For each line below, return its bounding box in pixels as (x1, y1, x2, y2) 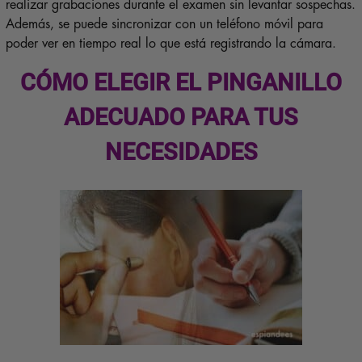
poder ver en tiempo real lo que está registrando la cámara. (5, 36, 336, 50)
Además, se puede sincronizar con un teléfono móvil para (5, 17, 323, 31)
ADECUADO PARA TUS (64, 103, 298, 131)
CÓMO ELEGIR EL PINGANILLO (20, 68, 342, 96)
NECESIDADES (104, 137, 258, 166)
